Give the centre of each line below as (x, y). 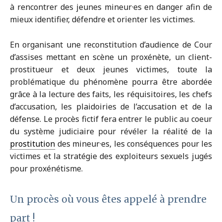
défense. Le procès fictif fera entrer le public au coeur (111, 119)
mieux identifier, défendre (58, 20)
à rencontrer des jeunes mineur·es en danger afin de (111, 7)
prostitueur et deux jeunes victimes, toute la (111, 70)
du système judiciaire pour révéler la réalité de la (111, 132)
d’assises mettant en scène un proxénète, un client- (111, 57)
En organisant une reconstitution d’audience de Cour (111, 45)
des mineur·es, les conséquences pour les (134, 144)
